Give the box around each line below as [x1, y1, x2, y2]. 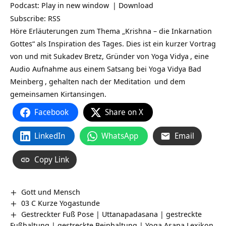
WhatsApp [101, 130, 138, 141]
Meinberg [10, 76, 43, 86]
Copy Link [34, 154, 69, 165]
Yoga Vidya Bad [149, 64, 201, 74]
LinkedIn [34, 130, 65, 141]
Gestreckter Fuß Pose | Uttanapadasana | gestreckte [21, 208, 202, 219]
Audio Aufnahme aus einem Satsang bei [10, 64, 149, 74]
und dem [152, 76, 185, 86]
